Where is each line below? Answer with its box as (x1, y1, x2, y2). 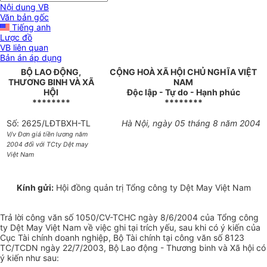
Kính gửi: (16, 182, 54, 193)
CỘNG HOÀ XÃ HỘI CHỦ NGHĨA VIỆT (110, 67, 257, 77)
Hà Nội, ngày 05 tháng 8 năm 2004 (121, 118, 260, 129)
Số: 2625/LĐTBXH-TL (7, 118, 91, 129)
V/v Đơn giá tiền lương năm (7, 131, 88, 139)
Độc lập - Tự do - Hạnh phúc (126, 87, 240, 98)
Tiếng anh (10, 22, 51, 33)
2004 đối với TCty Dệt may (7, 141, 89, 149)
